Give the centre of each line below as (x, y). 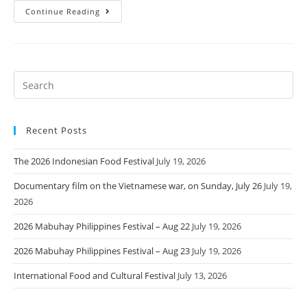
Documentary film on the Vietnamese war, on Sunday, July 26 (138, 186)
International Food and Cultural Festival (95, 276)
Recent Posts (57, 131)
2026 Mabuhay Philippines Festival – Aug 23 (102, 251)
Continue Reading (63, 12)
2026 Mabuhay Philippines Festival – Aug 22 (102, 226)
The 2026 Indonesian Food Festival (84, 161)
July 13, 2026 (202, 276)
